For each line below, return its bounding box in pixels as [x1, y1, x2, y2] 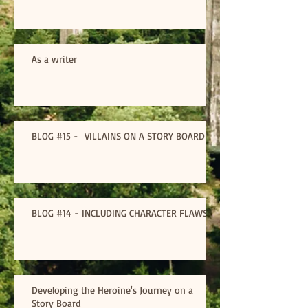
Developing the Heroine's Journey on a [32, 283, 193, 296]
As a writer [32, 52, 77, 65]
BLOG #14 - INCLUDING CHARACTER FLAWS [32, 206, 208, 219]
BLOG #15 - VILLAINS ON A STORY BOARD [32, 129, 205, 142]
